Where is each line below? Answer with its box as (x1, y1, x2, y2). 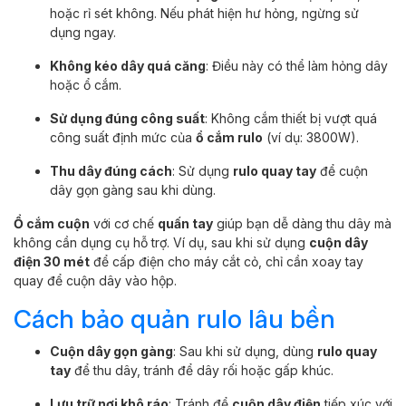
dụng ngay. (50, 24, 116, 40)
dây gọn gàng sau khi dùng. (50, 181, 216, 198)
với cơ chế (90, 215, 158, 231)
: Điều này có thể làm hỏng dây (206, 57, 388, 73)
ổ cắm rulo (196, 129, 263, 145)
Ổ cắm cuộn (14, 215, 90, 231)
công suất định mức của (50, 129, 196, 145)
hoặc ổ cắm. (50, 76, 121, 92)
